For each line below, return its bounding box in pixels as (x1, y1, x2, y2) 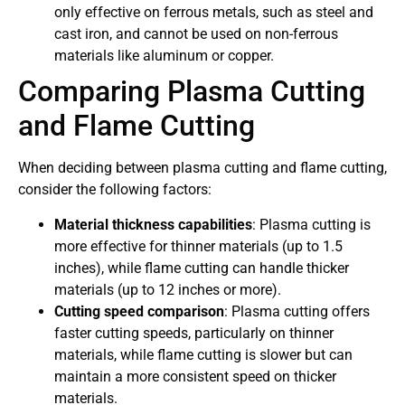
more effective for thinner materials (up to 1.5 (54, 237, 343, 255)
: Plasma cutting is (252, 215, 371, 233)
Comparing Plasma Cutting (18, 74, 365, 109)
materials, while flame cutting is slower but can (54, 345, 353, 363)
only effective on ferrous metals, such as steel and (54, 4, 373, 22)
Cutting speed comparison (54, 302, 224, 320)
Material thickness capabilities (54, 215, 252, 233)
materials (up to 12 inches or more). (54, 280, 281, 298)
